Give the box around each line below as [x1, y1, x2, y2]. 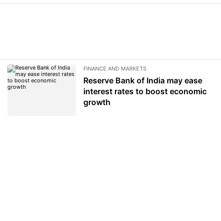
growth [83, 97, 111, 107]
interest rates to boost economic [83, 86, 207, 96]
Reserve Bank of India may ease [83, 75, 203, 85]
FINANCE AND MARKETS [83, 65, 147, 72]
